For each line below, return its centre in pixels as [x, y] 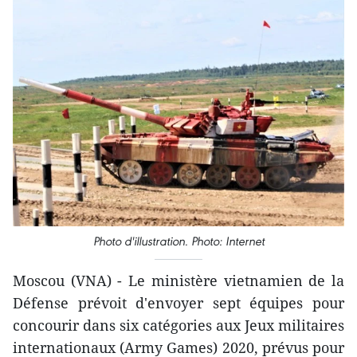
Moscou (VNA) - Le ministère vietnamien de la [178, 280]
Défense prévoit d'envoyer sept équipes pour [178, 302]
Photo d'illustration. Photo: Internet [178, 241]
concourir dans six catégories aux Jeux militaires [178, 325]
